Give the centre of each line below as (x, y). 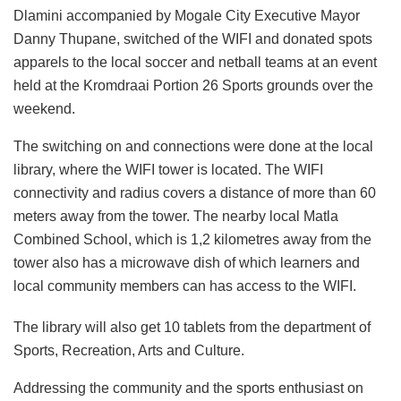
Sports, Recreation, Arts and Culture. (129, 350)
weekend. (46, 108)
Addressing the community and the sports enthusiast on (188, 388)
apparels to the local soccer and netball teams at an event (195, 62)
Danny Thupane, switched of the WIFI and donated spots (193, 38)
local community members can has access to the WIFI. (185, 286)
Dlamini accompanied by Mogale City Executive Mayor (187, 15)
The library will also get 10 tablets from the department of (192, 327)
